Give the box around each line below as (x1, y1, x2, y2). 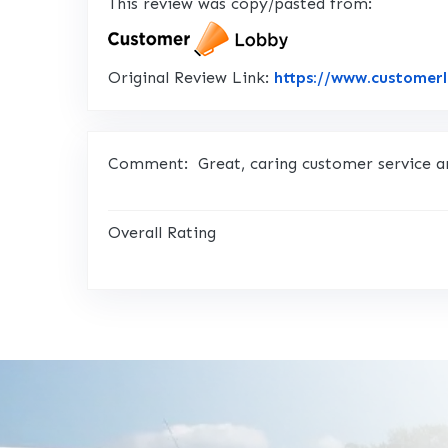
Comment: (108, 154, 188, 173)
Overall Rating (108, 223, 216, 242)
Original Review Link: (108, 68, 274, 87)
